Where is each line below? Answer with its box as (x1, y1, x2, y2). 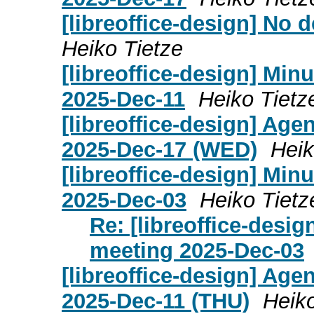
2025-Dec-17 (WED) (62, 137, 257, 162)
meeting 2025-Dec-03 (90, 238, 304, 263)
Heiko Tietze (62, 36, 183, 61)
